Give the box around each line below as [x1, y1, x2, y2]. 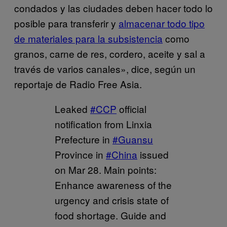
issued [137, 147, 169, 161]
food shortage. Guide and [55, 208, 166, 222]
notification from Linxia [55, 117, 152, 131]
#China [106, 147, 137, 161]
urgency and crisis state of [55, 193, 169, 207]
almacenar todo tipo [119, 16, 205, 30]
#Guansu [112, 132, 153, 146]
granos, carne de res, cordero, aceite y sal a [14, 46, 205, 60]
